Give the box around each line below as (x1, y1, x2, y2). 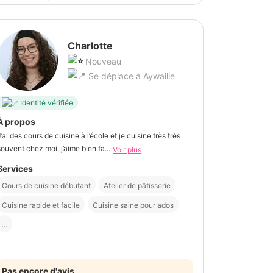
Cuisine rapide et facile (2, 200, 80, 210)
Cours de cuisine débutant (2, 180, 91, 190)
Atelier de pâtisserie (104, 180, 171, 190)
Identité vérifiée (20, 97, 73, 107)
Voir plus (113, 144, 141, 154)
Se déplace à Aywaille (86, 71, 175, 82)
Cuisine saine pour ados (93, 200, 174, 210)
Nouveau (85, 56, 121, 67)
